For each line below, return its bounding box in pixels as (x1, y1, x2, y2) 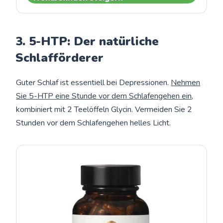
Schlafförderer (15, 49, 104, 66)
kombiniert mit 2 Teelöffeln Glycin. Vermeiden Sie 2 (16, 104, 193, 115)
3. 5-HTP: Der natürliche (15, 33, 159, 49)
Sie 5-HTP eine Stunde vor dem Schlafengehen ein (16, 90, 192, 102)
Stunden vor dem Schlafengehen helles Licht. (16, 117, 171, 128)
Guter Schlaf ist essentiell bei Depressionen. (16, 77, 171, 88)
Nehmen (171, 77, 201, 88)
